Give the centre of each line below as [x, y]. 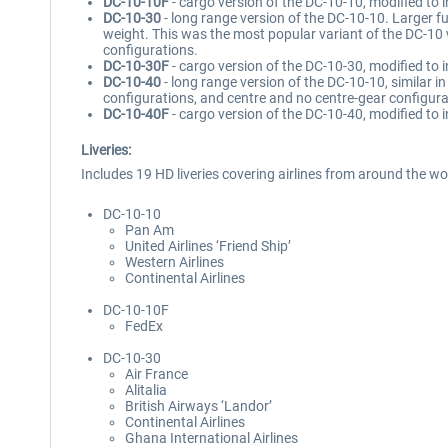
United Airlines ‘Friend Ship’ [208, 246]
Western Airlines [174, 262]
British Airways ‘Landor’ [198, 406]
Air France [156, 374]
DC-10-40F [136, 114]
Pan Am [149, 230]
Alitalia [146, 390]
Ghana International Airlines [211, 438]
